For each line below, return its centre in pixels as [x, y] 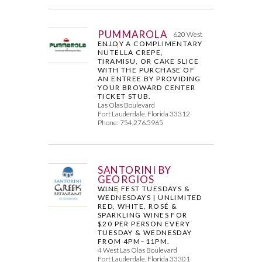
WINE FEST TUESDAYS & [144, 188]
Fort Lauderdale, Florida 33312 [144, 113]
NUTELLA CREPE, [131, 52]
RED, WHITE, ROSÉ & [138, 206]
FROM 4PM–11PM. [134, 241]
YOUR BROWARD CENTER [147, 87]
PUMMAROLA [132, 34]
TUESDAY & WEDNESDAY [145, 232]
